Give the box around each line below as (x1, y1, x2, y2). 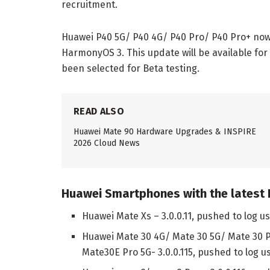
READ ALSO (74, 105, 124, 118)
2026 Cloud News (74, 138, 140, 149)
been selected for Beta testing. (61, 63, 199, 75)
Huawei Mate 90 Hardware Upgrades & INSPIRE (74, 127, 256, 137)
